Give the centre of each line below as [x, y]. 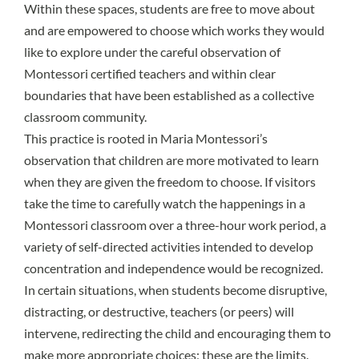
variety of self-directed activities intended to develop [169, 247]
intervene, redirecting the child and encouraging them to [177, 333]
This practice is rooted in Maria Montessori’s [146, 139]
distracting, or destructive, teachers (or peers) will [159, 312]
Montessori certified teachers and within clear [150, 74]
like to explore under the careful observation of [152, 52]
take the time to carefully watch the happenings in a [165, 204]
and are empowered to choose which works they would [174, 30]
